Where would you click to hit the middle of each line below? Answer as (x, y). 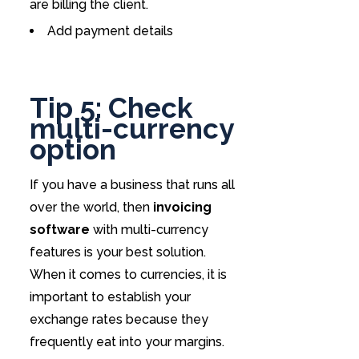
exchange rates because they (119, 320)
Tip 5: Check (111, 107)
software (59, 230)
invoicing (180, 208)
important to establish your (110, 297)
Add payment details (110, 30)
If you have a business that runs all (132, 185)
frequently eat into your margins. (127, 342)
